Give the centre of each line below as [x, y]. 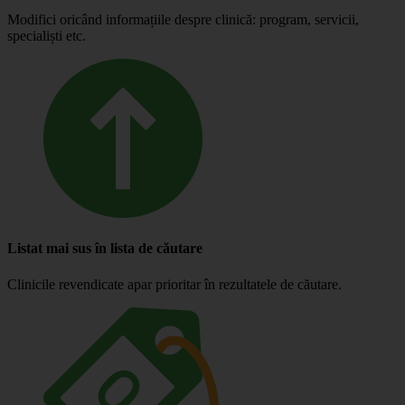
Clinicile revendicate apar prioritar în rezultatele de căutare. [174, 284]
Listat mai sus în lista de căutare [105, 249]
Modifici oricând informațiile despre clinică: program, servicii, [183, 20]
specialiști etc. [47, 36]
